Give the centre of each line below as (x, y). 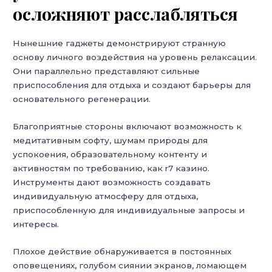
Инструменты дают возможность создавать (112, 182)
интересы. (36, 224)
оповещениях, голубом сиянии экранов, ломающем (130, 266)
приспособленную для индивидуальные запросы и (129, 210)
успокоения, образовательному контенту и (110, 155)
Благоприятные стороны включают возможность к (127, 127)
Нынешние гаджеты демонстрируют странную (120, 43)
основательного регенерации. (82, 99)
